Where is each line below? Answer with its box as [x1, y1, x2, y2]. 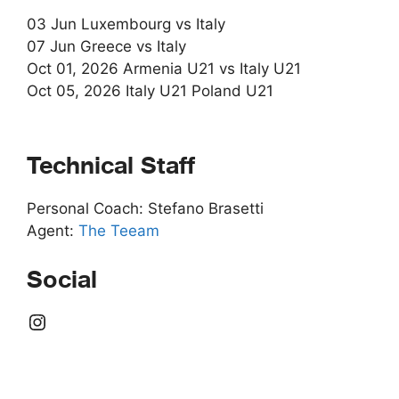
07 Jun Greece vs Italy [27, 37, 186, 55]
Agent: [27, 222, 78, 240]
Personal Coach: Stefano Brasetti [27, 199, 264, 217]
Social [27, 265, 97, 293]
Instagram [26, 307, 128, 333]
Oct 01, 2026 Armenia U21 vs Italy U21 [27, 59, 301, 77]
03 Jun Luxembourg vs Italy [27, 14, 225, 33]
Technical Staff [27, 152, 195, 179]
